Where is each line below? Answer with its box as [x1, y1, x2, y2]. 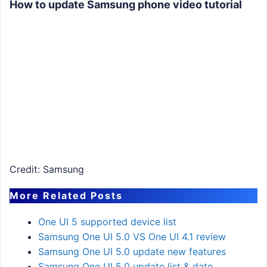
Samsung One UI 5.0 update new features [38, 246, 226, 258]
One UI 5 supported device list [38, 216, 176, 228]
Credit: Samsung [10, 163, 84, 175]
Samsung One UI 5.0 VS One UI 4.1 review [38, 231, 226, 243]
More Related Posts [10, 190, 123, 202]
